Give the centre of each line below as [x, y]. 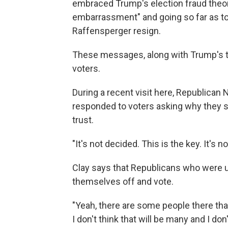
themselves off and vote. [123, 181]
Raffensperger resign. [117, 31]
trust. [83, 120]
